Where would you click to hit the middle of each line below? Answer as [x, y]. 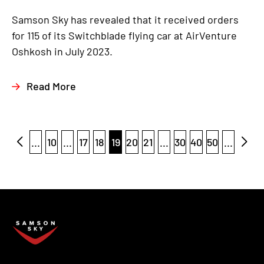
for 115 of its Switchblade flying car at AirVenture [124, 35]
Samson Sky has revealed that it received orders [125, 19]
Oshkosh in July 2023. [62, 51]
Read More [51, 86]
